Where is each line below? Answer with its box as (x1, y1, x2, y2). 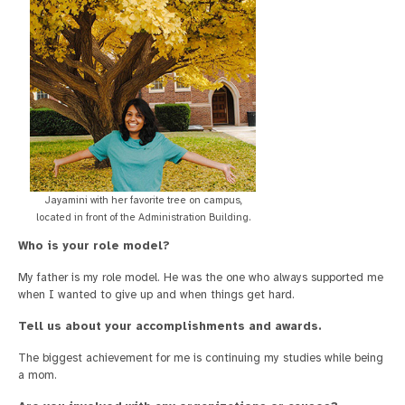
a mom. (18, 368, 57, 383)
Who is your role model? (18, 239, 170, 254)
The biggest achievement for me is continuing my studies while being (18, 351, 383, 366)
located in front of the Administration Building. (35, 211, 250, 224)
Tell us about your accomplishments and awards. (18, 319, 322, 334)
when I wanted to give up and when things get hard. (18, 287, 295, 303)
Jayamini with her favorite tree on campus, (43, 193, 242, 207)
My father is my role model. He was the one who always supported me (18, 270, 383, 286)
